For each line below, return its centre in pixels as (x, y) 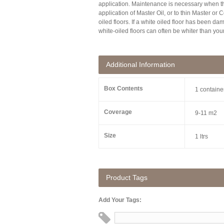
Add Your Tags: (120, 200)
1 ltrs (201, 136)
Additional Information (140, 64)
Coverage (118, 112)
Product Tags (127, 177)
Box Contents (123, 88)
